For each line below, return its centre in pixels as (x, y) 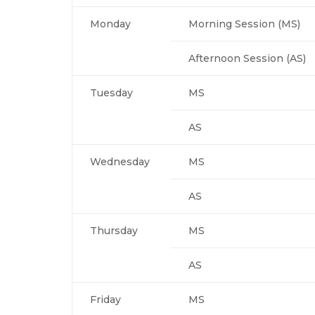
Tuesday (111, 92)
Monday (110, 24)
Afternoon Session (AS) (247, 58)
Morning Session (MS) (244, 24)
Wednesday (120, 161)
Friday (105, 299)
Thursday (114, 230)
